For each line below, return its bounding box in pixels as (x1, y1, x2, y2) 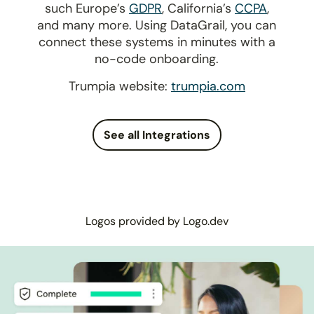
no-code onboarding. (95, 50, 219, 67)
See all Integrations (104, 127, 210, 142)
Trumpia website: (68, 77, 171, 95)
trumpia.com (170, 77, 245, 95)
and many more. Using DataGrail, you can (37, 16, 277, 34)
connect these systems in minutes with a (38, 33, 275, 50)
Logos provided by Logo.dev (86, 213, 228, 228)
